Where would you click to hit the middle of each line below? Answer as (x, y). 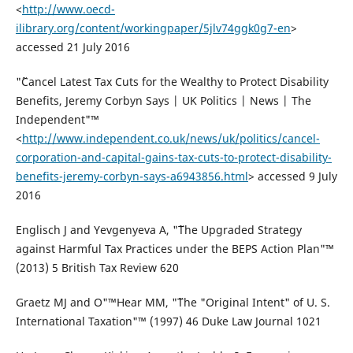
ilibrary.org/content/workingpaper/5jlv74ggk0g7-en (153, 28)
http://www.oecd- (68, 9)
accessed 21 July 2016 (72, 47)
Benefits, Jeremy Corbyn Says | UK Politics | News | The (163, 101)
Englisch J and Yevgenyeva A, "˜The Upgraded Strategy (158, 230)
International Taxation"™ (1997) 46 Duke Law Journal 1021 (168, 321)
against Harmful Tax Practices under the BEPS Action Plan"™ (175, 249)
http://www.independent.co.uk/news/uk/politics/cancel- (171, 139)
